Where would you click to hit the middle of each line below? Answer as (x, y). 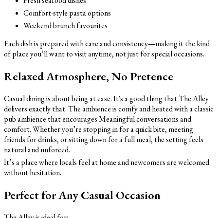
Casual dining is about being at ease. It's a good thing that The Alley (106, 98)
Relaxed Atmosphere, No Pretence (89, 76)
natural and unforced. (37, 149)
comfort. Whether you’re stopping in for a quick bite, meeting (99, 129)
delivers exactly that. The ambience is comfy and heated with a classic (109, 109)
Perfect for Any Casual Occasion (82, 195)
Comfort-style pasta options (67, 13)
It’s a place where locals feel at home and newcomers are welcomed (107, 162)
